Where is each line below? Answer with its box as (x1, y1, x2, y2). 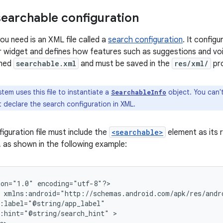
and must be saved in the (79, 59, 172, 69)
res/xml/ (174, 59, 209, 68)
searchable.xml (16, 59, 76, 68)
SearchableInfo (111, 88, 166, 96)
